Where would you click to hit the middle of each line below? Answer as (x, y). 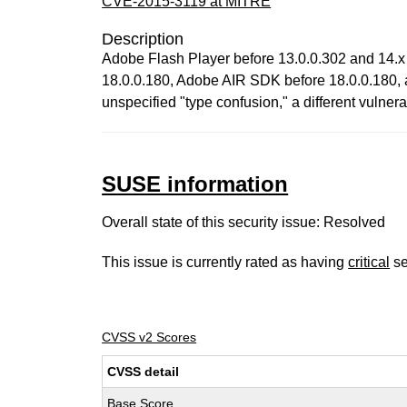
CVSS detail (144, 372)
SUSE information (195, 184)
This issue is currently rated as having (225, 262)
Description (143, 39)
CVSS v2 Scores (149, 337)
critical (369, 262)
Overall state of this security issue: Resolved (244, 222)
